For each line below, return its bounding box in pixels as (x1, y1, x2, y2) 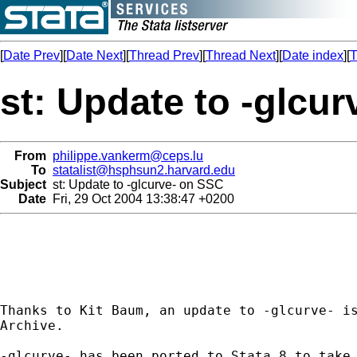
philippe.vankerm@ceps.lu (53, 148, 203, 163)
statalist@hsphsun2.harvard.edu (53, 163, 235, 177)
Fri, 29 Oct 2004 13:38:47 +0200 (46, 191, 234, 206)
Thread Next (206, 49, 276, 62)
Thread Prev (129, 49, 199, 62)
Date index (282, 49, 343, 62)
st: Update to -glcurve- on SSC (46, 177, 224, 191)
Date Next (66, 49, 123, 62)
